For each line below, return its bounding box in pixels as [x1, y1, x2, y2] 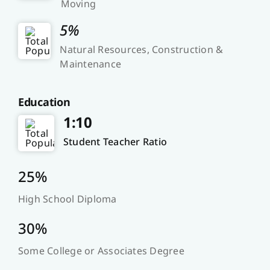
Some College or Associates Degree [17, 244, 184, 258]
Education [17, 95, 71, 110]
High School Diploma [17, 192, 117, 206]
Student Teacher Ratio [63, 135, 168, 149]
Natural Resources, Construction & [60, 43, 224, 57]
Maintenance [60, 57, 122, 71]
